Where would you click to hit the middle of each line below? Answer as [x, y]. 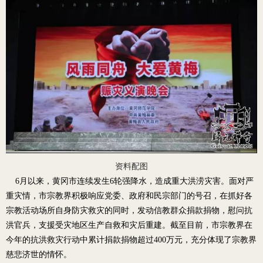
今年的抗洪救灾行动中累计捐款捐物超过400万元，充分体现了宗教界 [131, 240]
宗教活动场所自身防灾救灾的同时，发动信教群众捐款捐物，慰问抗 [129, 211]
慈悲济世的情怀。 [39, 255]
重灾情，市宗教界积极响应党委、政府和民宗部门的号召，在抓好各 [129, 196]
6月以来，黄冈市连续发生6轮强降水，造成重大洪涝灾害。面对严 [130, 181]
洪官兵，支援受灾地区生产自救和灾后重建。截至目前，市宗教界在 [129, 225]
